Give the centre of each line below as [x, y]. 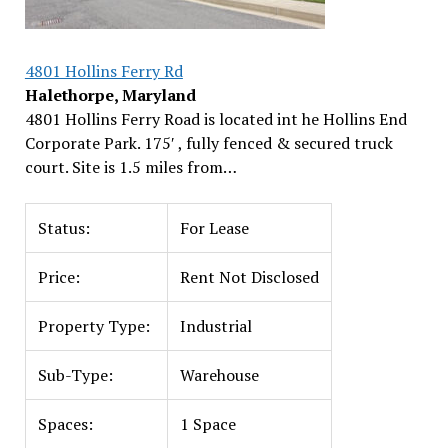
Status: [63, 228]
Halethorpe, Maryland [110, 95]
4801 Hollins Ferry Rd [103, 71]
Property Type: [93, 326]
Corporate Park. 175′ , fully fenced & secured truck [208, 143]
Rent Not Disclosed [249, 277]
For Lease [214, 228]
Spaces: [65, 424]
